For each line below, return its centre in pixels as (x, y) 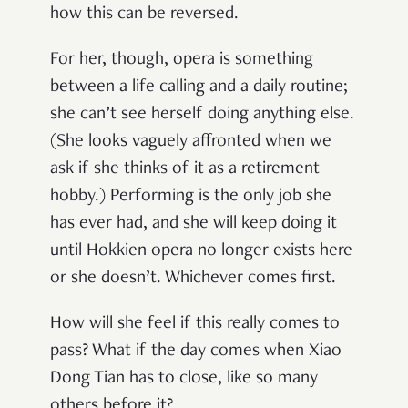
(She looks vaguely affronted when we (191, 142)
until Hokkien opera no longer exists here (201, 251)
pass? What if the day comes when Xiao (196, 351)
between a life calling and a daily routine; (199, 87)
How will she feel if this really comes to (195, 324)
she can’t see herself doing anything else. (202, 114)
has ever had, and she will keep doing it (194, 224)
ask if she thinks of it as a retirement (185, 169)
